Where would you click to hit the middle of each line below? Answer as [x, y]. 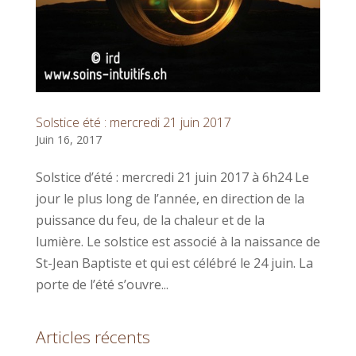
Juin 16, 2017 [68, 140]
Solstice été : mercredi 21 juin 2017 [133, 123]
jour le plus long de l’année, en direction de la [170, 199]
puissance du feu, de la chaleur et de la [150, 221]
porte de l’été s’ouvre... [102, 285]
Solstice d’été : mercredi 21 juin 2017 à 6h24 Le [172, 178]
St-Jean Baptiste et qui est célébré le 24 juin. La [174, 263]
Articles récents [93, 337]
